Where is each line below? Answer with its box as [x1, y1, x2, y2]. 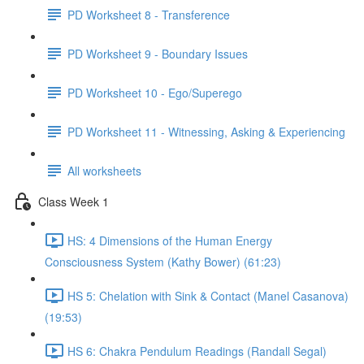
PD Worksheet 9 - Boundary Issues [67, 45, 248, 62]
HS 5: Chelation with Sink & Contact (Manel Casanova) [67, 287, 349, 304]
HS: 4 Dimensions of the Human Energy [67, 232, 272, 249]
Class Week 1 [38, 193, 109, 210]
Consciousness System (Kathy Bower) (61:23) [45, 253, 281, 270]
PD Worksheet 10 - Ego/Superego [67, 84, 242, 101]
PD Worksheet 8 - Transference [67, 6, 230, 23]
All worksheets [67, 162, 141, 179]
